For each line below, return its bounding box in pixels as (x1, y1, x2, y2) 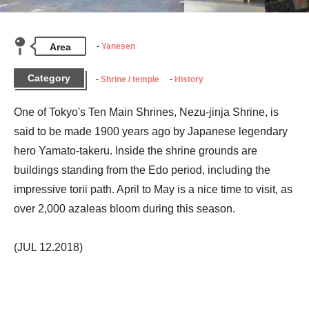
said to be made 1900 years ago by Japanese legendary (14, 125, 288, 137)
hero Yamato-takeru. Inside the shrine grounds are (14, 144, 257, 157)
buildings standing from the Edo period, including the (14, 163, 270, 176)
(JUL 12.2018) (14, 241, 83, 253)
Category (28, 72, 70, 83)
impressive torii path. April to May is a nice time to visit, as (14, 183, 292, 195)
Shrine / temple (101, 74, 159, 84)
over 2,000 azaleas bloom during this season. (14, 202, 235, 215)
